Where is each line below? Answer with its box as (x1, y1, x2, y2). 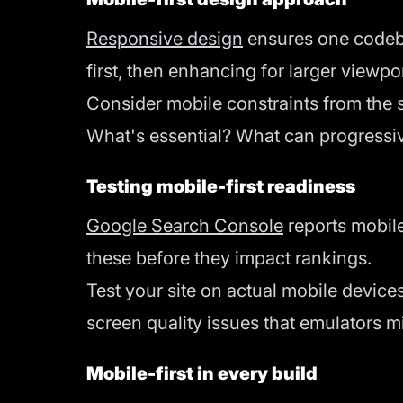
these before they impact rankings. (86, 247, 372, 269)
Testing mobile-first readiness (86, 175, 355, 197)
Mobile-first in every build (86, 363, 318, 384)
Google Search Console (86, 215, 283, 237)
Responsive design (86, 28, 243, 49)
